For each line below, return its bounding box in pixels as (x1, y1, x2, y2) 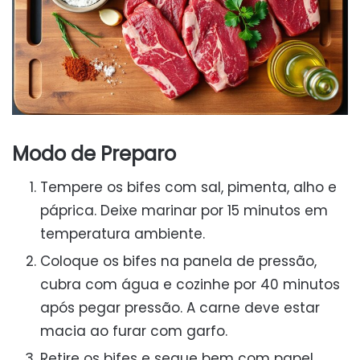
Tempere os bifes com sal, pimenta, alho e (40, 177, 337, 197)
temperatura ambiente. (40, 223, 205, 243)
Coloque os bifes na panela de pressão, (40, 251, 317, 271)
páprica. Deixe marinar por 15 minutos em (40, 200, 328, 220)
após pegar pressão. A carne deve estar (40, 297, 320, 317)
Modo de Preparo (12, 140, 176, 167)
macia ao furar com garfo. (40, 321, 227, 341)
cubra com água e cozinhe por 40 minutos (40, 274, 340, 294)
